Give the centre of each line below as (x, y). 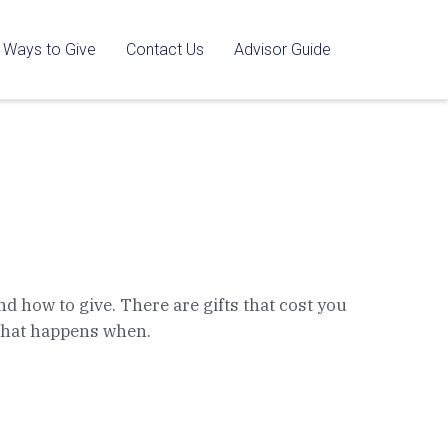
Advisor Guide (282, 49)
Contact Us (165, 49)
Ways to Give (49, 49)
